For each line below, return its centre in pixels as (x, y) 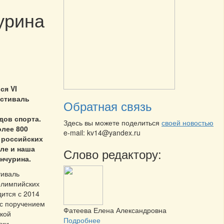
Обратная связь (108, 106)
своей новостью (187, 123)
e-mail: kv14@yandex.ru (102, 133)
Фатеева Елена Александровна (115, 210)
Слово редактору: (112, 154)
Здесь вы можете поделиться (112, 123)
